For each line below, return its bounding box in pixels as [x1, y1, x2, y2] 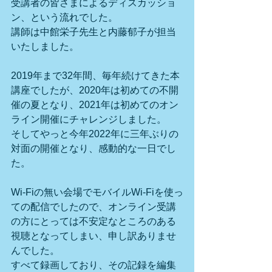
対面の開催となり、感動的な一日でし [11, 143, 176, 154]
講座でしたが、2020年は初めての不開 [11, 85, 178, 95]
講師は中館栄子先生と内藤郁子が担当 [11, 27, 176, 37]
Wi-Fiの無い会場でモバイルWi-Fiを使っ [11, 187, 183, 197]
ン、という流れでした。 [11, 12, 118, 22]
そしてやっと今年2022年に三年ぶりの [11, 129, 178, 139]
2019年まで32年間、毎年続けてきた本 [11, 70, 180, 81]
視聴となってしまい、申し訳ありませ [11, 231, 176, 241]
